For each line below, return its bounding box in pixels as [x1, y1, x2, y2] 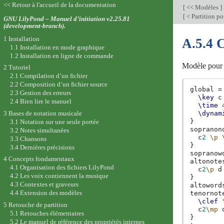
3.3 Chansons [9, 134, 46, 142]
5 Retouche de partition [3, 201, 67, 209]
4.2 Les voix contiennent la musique [9, 172, 108, 180]
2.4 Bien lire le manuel [9, 97, 71, 105]
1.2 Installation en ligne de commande [9, 51, 113, 59]
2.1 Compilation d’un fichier [9, 72, 87, 80]
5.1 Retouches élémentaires [9, 209, 84, 217]
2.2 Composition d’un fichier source [9, 80, 107, 88]
